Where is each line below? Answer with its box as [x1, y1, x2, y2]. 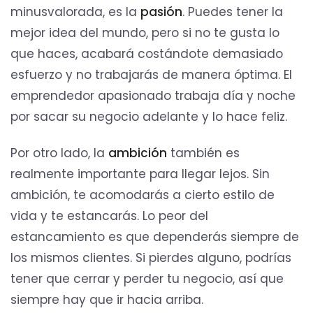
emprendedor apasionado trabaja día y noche [10, 87, 296, 104]
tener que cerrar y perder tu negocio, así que [10, 270, 284, 287]
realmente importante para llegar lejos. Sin [10, 165, 270, 182]
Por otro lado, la [10, 144, 108, 161]
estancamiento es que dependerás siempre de [10, 228, 299, 245]
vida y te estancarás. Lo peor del [10, 207, 208, 224]
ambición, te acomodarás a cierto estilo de [10, 186, 275, 203]
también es [167, 144, 240, 161]
